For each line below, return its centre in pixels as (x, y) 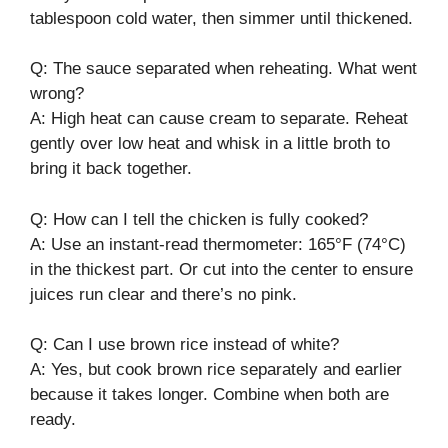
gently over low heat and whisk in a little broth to (210, 143)
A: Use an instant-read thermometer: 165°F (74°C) (218, 244)
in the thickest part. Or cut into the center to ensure (221, 269)
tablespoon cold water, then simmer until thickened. (221, 18)
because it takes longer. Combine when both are (209, 394)
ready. (53, 419)
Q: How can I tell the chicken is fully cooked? (199, 219)
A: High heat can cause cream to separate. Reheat (219, 118)
